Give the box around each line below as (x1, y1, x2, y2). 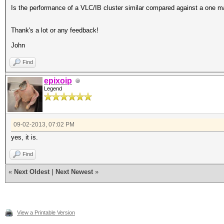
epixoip (44, 76, 72, 85)
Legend (44, 85, 62, 91)
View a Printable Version (17, 209, 75, 215)
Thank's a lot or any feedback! (11, 26, 98, 34)
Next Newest (55, 168, 93, 175)
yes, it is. (11, 133, 38, 141)
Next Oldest (14, 168, 49, 175)
